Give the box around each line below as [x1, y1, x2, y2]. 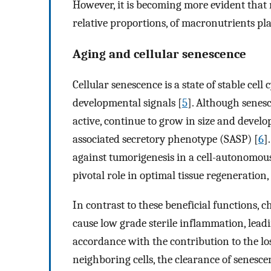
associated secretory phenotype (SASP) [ [73, 132, 258, 146]
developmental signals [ [73, 96, 182, 110]
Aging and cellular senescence [73, 46, 246, 61]
